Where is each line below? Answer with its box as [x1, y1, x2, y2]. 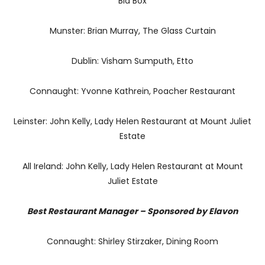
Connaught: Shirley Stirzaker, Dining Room [47, 235, 218, 247]
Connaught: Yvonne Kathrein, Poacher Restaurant [30, 85, 235, 97]
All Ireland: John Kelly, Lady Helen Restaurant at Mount [22, 160, 243, 172]
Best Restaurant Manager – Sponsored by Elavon [27, 205, 238, 217]
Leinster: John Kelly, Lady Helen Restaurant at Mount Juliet [14, 115, 251, 127]
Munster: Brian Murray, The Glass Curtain [49, 24, 216, 37]
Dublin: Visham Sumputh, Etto [72, 54, 193, 67]
